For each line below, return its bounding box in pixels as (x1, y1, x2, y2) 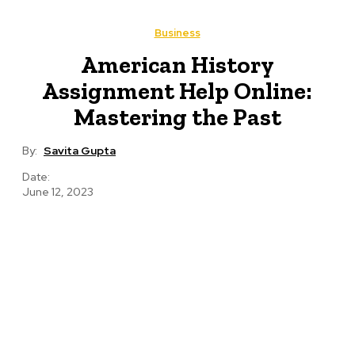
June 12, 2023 (22, 185, 94, 200)
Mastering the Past (73, 103, 281, 132)
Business (154, 26, 200, 40)
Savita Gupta (44, 143, 116, 158)
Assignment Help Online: (42, 77, 312, 105)
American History (80, 51, 274, 79)
